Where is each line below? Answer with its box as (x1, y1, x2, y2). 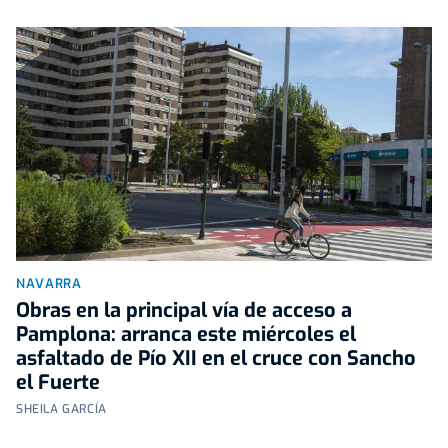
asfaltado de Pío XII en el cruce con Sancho (16, 344, 416, 372)
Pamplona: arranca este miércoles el (16, 320, 356, 348)
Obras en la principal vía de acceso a (16, 296, 352, 324)
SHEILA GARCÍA (16, 400, 107, 417)
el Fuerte (16, 368, 100, 396)
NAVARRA (16, 274, 82, 292)
